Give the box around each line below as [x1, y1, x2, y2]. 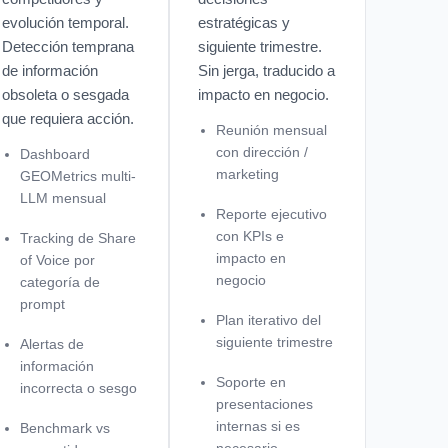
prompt [19, 295, 65, 312]
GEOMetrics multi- [19, 167, 136, 184]
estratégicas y [198, 13, 291, 31]
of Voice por [19, 251, 95, 268]
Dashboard [19, 145, 90, 162]
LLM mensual [19, 189, 106, 206]
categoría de [19, 273, 100, 290]
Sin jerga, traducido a [198, 61, 336, 79]
